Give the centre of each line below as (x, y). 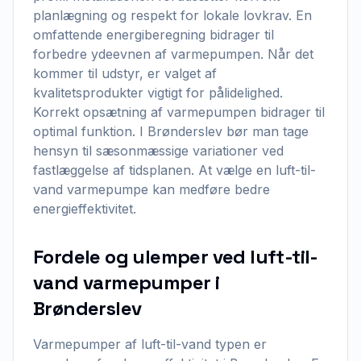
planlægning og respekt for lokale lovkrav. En (172, 15)
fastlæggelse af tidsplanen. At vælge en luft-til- (174, 170)
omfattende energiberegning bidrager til (154, 35)
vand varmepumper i (127, 282)
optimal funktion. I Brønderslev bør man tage (171, 131)
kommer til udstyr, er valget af (125, 73)
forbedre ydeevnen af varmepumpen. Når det (173, 54)
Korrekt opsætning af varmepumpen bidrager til (179, 112)
